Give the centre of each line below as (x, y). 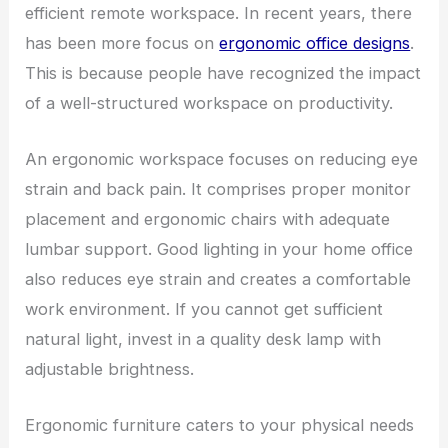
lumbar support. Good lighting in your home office (219, 249)
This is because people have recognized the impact (223, 72)
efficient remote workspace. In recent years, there (219, 12)
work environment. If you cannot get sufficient (204, 309)
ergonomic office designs (315, 42)
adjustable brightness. (110, 369)
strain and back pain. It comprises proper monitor (218, 189)
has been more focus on (122, 42)
